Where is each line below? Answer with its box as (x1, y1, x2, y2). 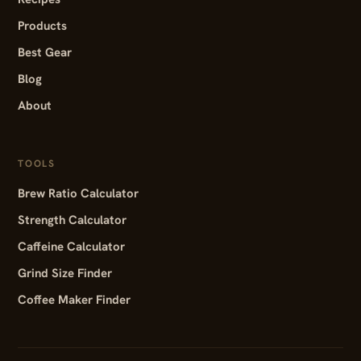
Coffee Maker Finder (18, 292, 131, 308)
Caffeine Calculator (18, 239, 125, 255)
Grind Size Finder (18, 265, 112, 281)
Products (18, 18, 67, 34)
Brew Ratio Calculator (18, 185, 139, 201)
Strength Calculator (18, 212, 127, 228)
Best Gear (18, 44, 72, 60)
